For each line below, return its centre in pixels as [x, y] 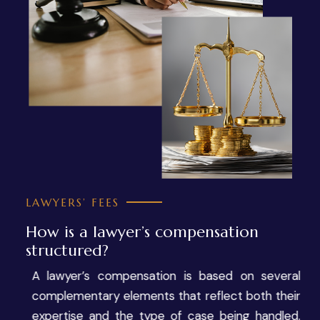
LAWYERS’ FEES [72, 202]
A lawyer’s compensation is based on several [160, 275]
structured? [67, 250]
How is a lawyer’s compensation [142, 231]
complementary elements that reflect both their [160, 295]
